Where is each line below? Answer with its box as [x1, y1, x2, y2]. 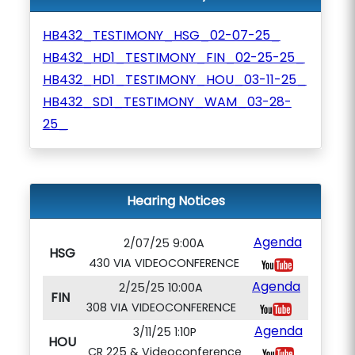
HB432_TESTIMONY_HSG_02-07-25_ [42, 26, 281, 44]
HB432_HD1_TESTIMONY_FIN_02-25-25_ [42, 48, 305, 67]
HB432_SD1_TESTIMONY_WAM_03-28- [42, 93, 292, 111]
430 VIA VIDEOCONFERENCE [89, 255, 240, 271]
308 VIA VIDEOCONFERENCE [86, 300, 236, 315]
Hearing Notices [126, 192, 225, 210]
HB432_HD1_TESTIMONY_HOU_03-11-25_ [42, 71, 307, 89]
